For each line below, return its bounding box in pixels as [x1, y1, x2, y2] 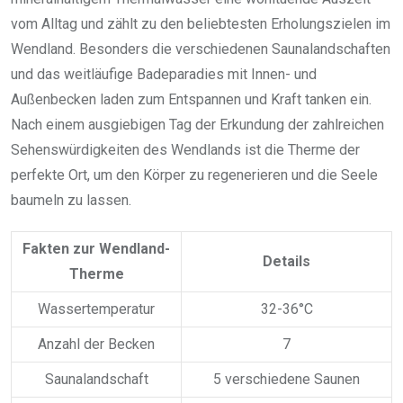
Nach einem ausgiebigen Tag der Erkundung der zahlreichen [11, 115, 384, 133]
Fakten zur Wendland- [22, 239, 170, 257]
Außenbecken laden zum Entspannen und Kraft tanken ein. [11, 90, 372, 108]
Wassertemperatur [38, 300, 155, 318]
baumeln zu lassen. [11, 191, 131, 209]
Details [263, 252, 310, 270]
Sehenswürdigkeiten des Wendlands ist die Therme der [11, 140, 360, 158]
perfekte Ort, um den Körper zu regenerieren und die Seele [11, 166, 378, 184]
